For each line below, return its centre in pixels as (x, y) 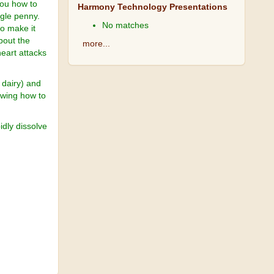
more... (96, 43)
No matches (125, 25)
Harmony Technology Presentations (153, 7)
